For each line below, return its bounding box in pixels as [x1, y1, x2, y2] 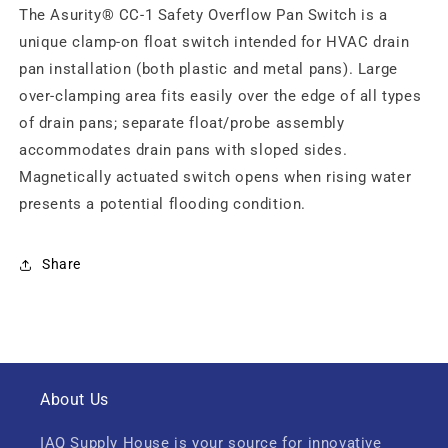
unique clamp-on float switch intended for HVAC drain [19, 32, 410, 51]
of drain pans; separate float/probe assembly [19, 113, 345, 132]
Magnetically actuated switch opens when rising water [19, 167, 412, 186]
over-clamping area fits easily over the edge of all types [19, 86, 422, 105]
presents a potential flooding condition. [19, 194, 307, 213]
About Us [40, 390, 109, 409]
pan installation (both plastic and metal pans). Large [19, 59, 398, 78]
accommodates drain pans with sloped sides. [19, 140, 348, 159]
